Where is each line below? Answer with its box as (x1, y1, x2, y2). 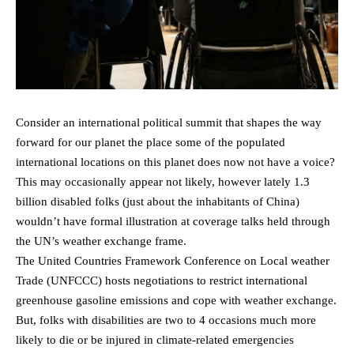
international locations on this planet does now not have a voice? (16, 155, 335, 168)
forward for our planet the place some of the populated (16, 135, 285, 149)
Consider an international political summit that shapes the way (16, 115, 322, 129)
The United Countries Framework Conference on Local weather (16, 254, 330, 267)
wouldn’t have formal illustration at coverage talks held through (16, 214, 330, 228)
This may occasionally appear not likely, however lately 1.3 (16, 175, 310, 188)
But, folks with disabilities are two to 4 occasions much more (16, 313, 316, 326)
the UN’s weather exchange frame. (16, 234, 186, 247)
